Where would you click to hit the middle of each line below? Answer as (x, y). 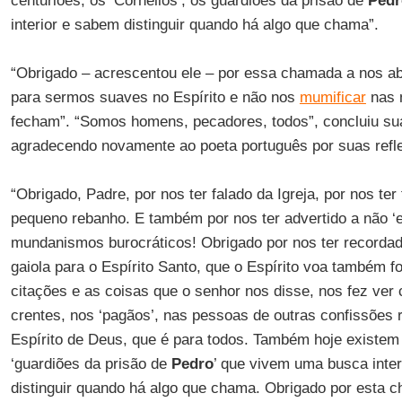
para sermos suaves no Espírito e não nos (155, 97)
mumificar (332, 97)
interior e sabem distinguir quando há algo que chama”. (194, 25)
